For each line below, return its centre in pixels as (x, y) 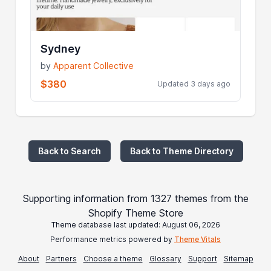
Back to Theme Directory (181, 151)
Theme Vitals (198, 239)
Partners (61, 258)
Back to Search (69, 151)
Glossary (165, 258)
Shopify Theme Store (135, 213)
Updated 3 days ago (194, 83)
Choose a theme (113, 258)
